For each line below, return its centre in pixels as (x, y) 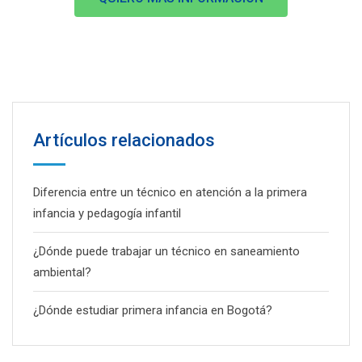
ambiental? (62, 272)
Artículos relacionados (124, 140)
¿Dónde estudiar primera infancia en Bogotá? (153, 310)
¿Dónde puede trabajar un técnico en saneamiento (166, 251)
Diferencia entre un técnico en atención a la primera (170, 192)
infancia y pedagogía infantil (107, 213)
